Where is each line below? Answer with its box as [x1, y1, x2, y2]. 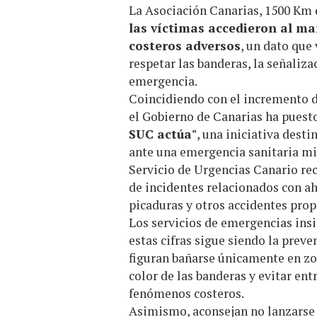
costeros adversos [129, 37, 241, 54]
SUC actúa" [129, 125, 197, 142]
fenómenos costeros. [129, 284, 244, 301]
